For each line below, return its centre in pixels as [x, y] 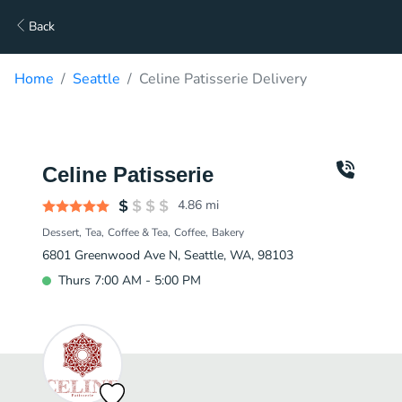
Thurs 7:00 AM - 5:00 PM [130, 280]
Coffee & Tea [138, 232]
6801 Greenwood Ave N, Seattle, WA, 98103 [168, 255]
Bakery [228, 232]
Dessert [61, 232]
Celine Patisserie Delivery [223, 79]
